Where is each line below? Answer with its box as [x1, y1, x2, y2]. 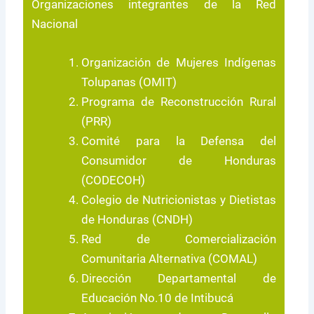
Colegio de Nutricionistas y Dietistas [81, 192, 276, 207]
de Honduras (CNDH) [81, 212, 193, 226]
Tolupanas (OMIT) [81, 74, 177, 89]
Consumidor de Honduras [81, 153, 276, 168]
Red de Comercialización [81, 231, 276, 246]
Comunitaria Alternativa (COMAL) [81, 251, 258, 266]
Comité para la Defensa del [81, 133, 276, 148]
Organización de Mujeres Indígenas [81, 55, 276, 69]
